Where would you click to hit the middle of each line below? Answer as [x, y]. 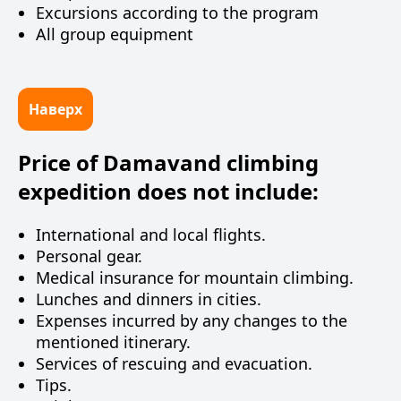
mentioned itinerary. [113, 342]
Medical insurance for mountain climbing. [195, 277]
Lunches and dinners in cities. [149, 299]
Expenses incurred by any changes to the [192, 320]
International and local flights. [151, 235]
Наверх [55, 109]
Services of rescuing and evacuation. [174, 363]
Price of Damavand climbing [168, 162]
